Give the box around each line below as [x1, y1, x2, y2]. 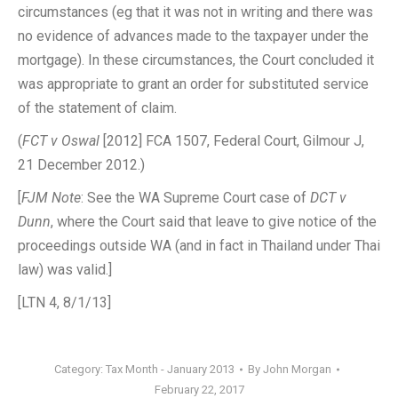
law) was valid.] [18, 261, 112, 278]
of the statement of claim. [18, 99, 177, 116]
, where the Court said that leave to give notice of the [51, 213, 377, 230]
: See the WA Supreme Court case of [81, 189, 310, 206]
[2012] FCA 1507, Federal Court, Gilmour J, [99, 132, 364, 149]
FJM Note [21, 189, 81, 206]
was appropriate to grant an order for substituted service [18, 76, 369, 92]
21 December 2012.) [18, 156, 145, 173]
